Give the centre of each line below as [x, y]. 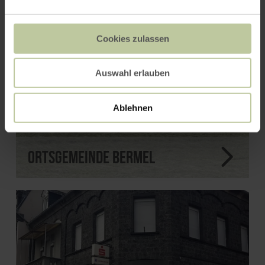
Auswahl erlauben [132, 73]
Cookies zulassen [132, 38]
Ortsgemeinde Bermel [91, 157]
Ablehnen [132, 108]
